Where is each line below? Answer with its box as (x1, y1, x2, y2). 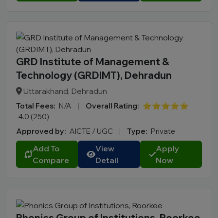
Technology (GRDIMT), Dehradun (16, 69, 172, 82)
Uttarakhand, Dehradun (22, 86, 107, 96)
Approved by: (16, 127, 66, 136)
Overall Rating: (86, 101, 139, 111)
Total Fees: (16, 101, 55, 111)
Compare (33, 155, 69, 165)
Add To (33, 144, 60, 154)
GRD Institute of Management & (16, 55, 169, 68)
